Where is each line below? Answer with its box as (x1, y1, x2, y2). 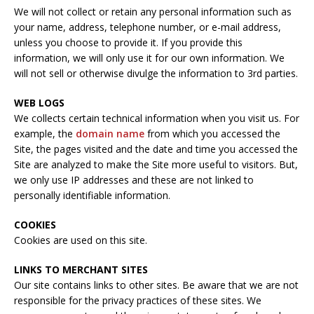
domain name (76, 126, 144, 140)
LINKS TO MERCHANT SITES (14, 262, 148, 276)
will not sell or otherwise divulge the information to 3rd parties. (14, 66, 298, 80)
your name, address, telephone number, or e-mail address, (14, 20, 281, 34)
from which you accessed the (144, 126, 280, 140)
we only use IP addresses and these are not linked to (14, 172, 254, 186)
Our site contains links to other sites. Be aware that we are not (14, 278, 299, 292)
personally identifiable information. (14, 188, 170, 202)
